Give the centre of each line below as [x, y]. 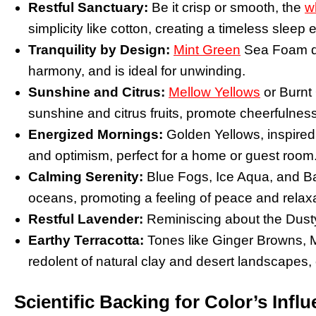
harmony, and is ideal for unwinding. [137, 71]
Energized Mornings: [96, 135]
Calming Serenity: [86, 177]
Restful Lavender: [86, 219]
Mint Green [207, 50]
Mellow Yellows [214, 92]
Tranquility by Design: [99, 50]
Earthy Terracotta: [86, 241]
